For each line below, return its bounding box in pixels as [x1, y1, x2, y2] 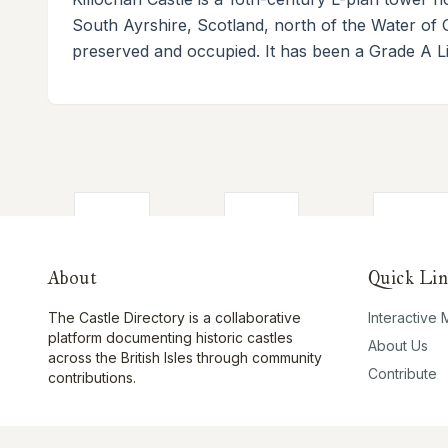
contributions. [48, 368, 136, 386]
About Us [368, 336, 428, 354]
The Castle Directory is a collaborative [48, 308, 301, 326]
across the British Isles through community [48, 348, 322, 366]
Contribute [368, 364, 437, 382]
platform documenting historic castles [48, 328, 293, 346]
